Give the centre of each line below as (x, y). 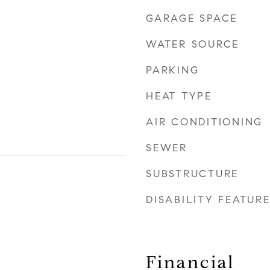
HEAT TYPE (179, 96)
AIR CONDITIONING (204, 122)
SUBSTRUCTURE (192, 174)
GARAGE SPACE (192, 18)
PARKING (173, 70)
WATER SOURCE (193, 44)
